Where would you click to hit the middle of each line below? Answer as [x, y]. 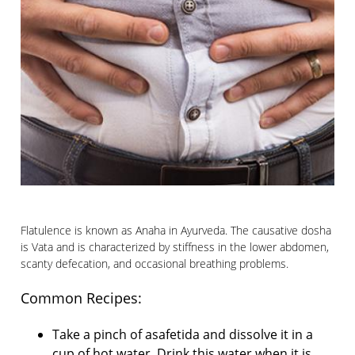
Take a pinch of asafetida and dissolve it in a [183, 335]
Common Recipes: [82, 298]
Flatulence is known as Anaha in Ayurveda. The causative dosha [176, 231]
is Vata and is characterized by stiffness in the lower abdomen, [175, 247]
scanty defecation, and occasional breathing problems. [155, 264]
